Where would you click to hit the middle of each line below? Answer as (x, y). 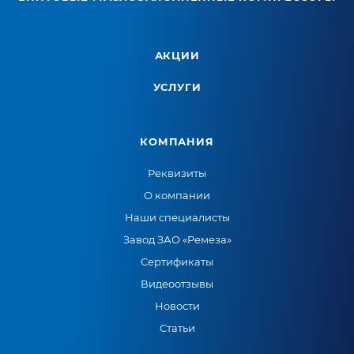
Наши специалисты (177, 217)
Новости (177, 306)
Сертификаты (177, 262)
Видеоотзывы (177, 284)
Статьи (177, 328)
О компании (177, 195)
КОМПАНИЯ (177, 141)
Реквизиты (177, 173)
